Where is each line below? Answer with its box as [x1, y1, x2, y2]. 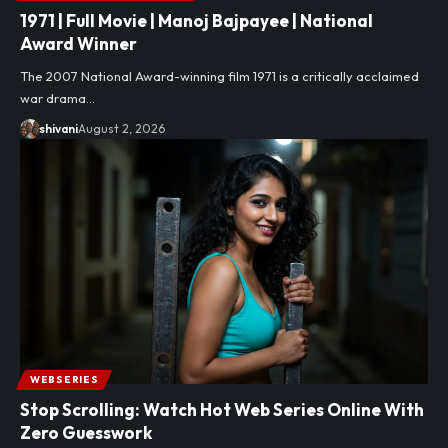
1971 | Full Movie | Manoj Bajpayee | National [20, 9, 373, 31]
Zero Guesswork [20, 421, 152, 443]
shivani [38, 120, 78, 136]
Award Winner [20, 32, 137, 54]
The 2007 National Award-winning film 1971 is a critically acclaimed [20, 67, 419, 84]
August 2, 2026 [77, 120, 165, 136]
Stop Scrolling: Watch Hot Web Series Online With [20, 398, 424, 420]
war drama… [20, 89, 95, 106]
